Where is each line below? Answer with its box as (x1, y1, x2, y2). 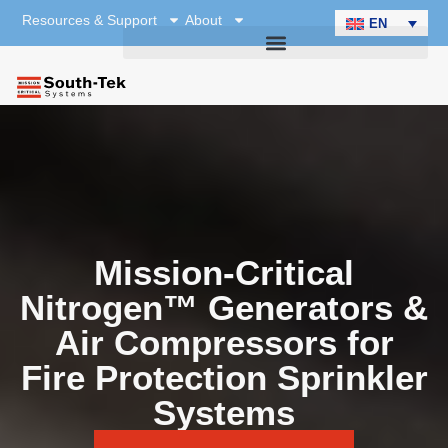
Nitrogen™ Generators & (20, 288, 428, 328)
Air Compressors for (54, 323, 394, 363)
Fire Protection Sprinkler (20, 358, 428, 398)
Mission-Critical (94, 253, 354, 293)
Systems (153, 393, 295, 433)
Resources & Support (22, 12, 157, 28)
